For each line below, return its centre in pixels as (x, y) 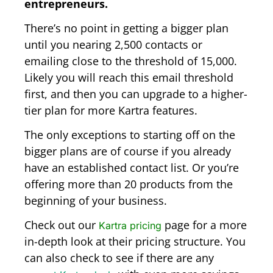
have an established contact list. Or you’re (132, 168)
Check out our (62, 225)
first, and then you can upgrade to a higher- (136, 94)
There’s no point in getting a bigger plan (126, 28)
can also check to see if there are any (119, 258)
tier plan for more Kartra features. (111, 110)
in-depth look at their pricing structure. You (135, 242)
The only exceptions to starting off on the (130, 135)
